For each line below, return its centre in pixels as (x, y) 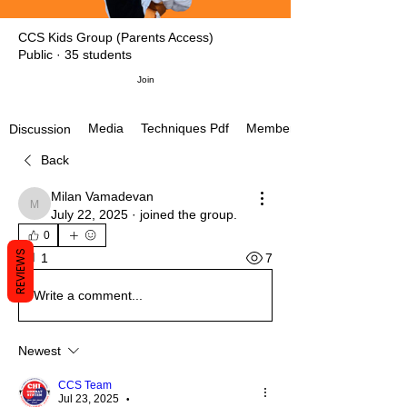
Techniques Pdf (184, 129)
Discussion (40, 129)
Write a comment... (88, 295)
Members (274, 129)
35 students (98, 55)
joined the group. (189, 215)
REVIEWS (20, 271)
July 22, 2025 (89, 215)
